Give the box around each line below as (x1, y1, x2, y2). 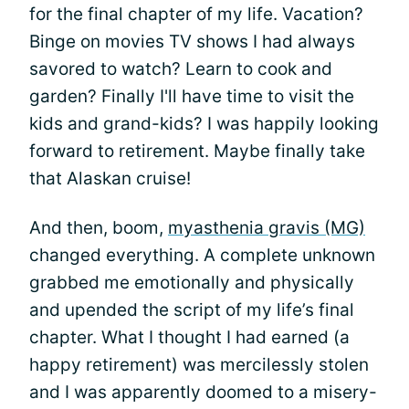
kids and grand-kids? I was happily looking (29, 113, 379, 134)
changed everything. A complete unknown (29, 245, 375, 266)
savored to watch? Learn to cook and (29, 58, 332, 79)
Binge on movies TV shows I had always (29, 31, 355, 52)
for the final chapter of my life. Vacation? (29, 4, 363, 25)
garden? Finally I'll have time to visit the (29, 86, 354, 107)
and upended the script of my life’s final (29, 299, 354, 320)
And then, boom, (29, 217, 168, 238)
